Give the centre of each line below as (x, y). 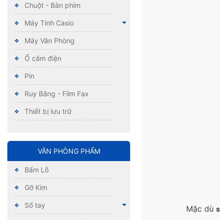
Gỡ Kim (36, 188)
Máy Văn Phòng (50, 41)
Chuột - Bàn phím (53, 5)
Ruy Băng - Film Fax (57, 94)
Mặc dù (201, 209)
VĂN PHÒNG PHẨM (69, 151)
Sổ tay (35, 205)
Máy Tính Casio (49, 23)
